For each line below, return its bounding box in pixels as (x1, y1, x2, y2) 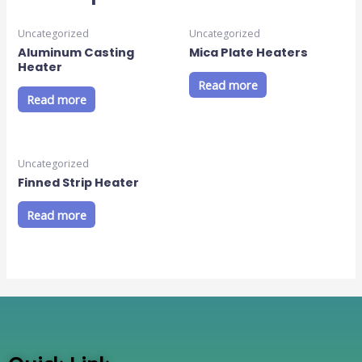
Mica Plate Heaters (189, 44, 308, 61)
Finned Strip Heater (18, 174, 140, 191)
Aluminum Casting (18, 44, 135, 61)
